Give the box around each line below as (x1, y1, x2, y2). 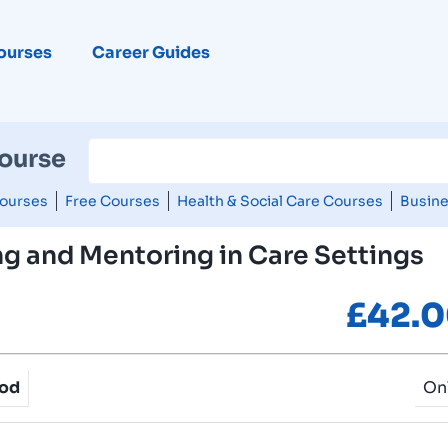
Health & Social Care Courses (176, 191, 383, 210)
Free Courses (64, 191, 160, 210)
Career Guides (91, 42, 210, 63)
